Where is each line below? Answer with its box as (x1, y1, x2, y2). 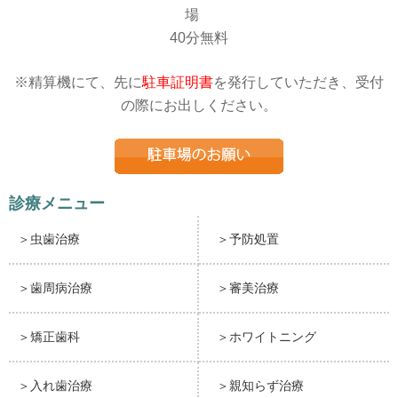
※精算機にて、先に (14, 74, 142, 90)
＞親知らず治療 (217, 378, 304, 393)
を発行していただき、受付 (213, 74, 384, 90)
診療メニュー (9, 194, 105, 212)
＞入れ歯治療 (18, 378, 92, 393)
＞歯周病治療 (18, 280, 92, 295)
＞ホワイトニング (217, 329, 316, 344)
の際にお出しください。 (121, 97, 277, 113)
